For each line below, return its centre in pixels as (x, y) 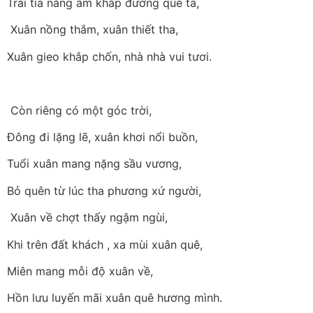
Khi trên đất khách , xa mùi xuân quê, (105, 244)
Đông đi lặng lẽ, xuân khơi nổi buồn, (102, 137)
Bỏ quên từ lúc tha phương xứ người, (104, 190)
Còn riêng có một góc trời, (79, 110)
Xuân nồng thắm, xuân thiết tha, (93, 30)
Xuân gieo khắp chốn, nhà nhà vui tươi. (109, 56)
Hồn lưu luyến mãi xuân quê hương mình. (115, 298)
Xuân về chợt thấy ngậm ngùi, (87, 218)
